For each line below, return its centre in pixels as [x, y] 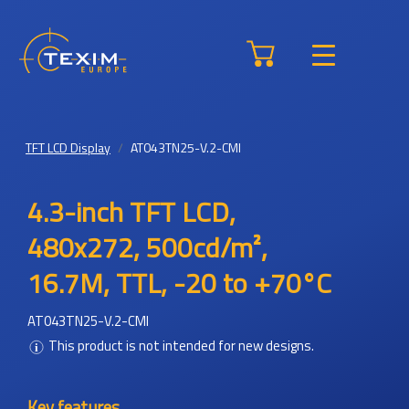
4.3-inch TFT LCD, [131, 212]
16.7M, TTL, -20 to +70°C [179, 283]
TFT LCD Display [68, 147]
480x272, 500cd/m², [147, 247]
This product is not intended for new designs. [181, 346]
